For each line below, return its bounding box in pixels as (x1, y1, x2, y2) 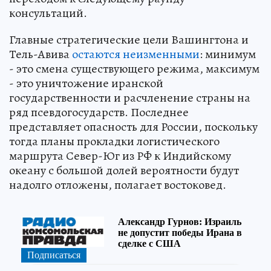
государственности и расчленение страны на (9, 90, 250, 106)
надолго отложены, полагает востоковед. (9, 177, 226, 194)
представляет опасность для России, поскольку (9, 119, 258, 135)
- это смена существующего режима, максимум (9, 60, 260, 77)
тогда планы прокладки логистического (9, 133, 220, 150)
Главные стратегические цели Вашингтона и (9, 31, 249, 48)
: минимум (200, 46, 256, 63)
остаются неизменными (72, 46, 200, 63)
